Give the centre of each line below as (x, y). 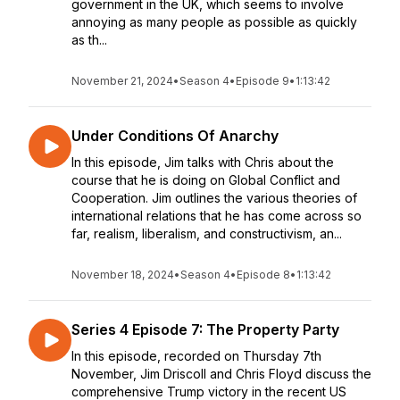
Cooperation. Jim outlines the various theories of (214, 198)
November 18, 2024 (123, 275)
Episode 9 (262, 81)
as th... (89, 40)
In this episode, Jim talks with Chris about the (203, 162)
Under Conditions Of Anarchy (175, 136)
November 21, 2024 (122, 81)
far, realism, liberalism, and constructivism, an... (207, 233)
